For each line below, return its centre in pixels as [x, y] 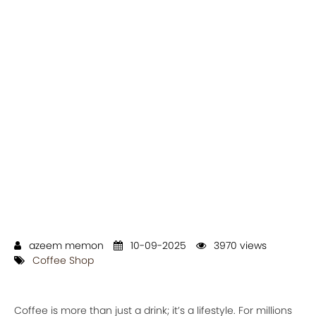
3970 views [239, 245]
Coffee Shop [63, 260]
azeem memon [65, 245]
